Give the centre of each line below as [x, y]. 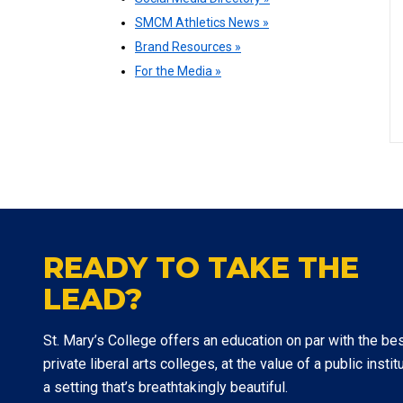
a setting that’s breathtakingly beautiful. [166, 388]
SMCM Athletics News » [202, 23]
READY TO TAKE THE [201, 268]
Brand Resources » [188, 47]
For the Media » [178, 72]
